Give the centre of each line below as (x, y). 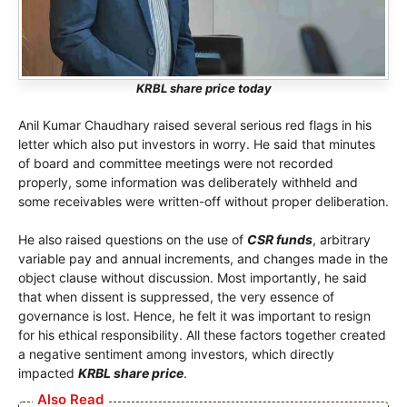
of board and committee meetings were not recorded (176, 164)
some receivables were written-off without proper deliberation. (203, 202)
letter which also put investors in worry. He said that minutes (197, 144)
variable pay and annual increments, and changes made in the (203, 259)
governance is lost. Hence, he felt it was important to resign (194, 316)
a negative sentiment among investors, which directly (176, 354)
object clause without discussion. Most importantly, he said (193, 278)
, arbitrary (342, 240)
